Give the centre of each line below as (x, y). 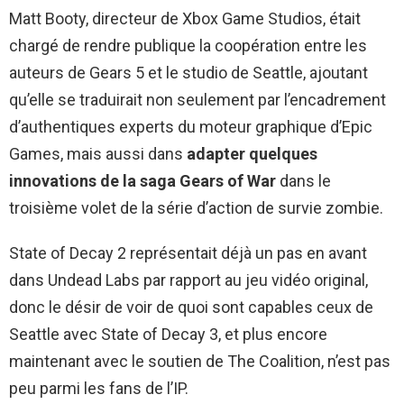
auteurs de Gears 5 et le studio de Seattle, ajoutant (188, 72)
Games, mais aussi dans (98, 153)
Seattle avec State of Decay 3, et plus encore (168, 334)
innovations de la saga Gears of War (142, 180)
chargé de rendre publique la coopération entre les (188, 45)
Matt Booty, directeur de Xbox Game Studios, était (185, 18)
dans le (303, 180)
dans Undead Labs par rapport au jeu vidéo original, (188, 280)
